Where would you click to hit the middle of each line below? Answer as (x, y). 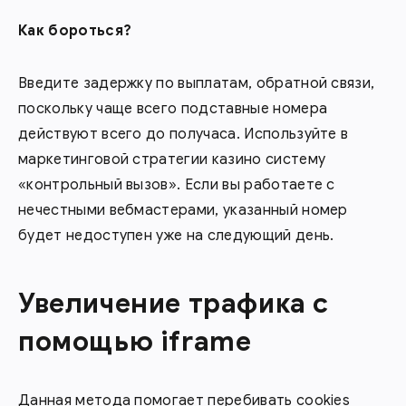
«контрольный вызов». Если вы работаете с (177, 184)
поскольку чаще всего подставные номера (173, 108)
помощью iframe (135, 341)
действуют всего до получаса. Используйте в (184, 134)
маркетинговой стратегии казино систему (172, 159)
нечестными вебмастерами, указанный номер (183, 210)
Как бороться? (75, 30)
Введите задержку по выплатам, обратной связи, (197, 83)
